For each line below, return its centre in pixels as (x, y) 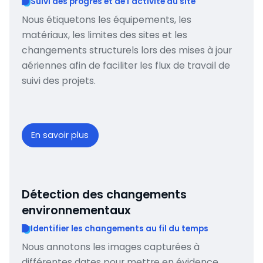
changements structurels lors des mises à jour (127, 50)
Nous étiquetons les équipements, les (106, 19)
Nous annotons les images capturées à (110, 247)
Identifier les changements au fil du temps (120, 228)
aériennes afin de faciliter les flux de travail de (126, 65)
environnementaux (76, 210)
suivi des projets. (58, 80)
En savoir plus (60, 135)
